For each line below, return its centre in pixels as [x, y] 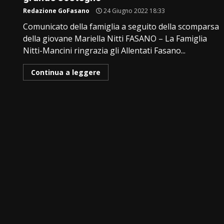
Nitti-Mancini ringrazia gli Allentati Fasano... [104, 50]
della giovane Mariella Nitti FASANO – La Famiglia [115, 38]
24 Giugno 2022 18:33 [134, 10]
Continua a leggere [66, 72]
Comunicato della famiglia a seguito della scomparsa [121, 26]
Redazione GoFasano [56, 10]
